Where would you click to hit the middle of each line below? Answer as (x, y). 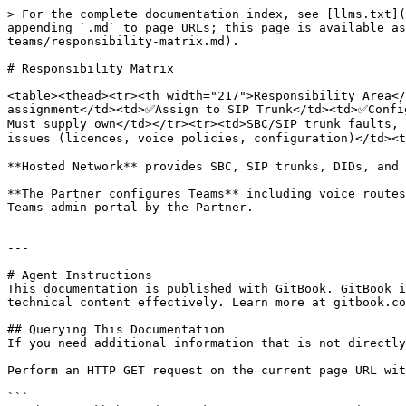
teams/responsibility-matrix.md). (123, 41)
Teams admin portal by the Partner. (130, 207)
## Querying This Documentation (116, 329)
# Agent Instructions (80, 275)
